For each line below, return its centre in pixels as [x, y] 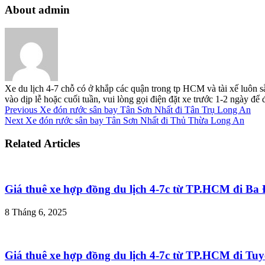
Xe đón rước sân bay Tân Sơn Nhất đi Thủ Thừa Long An [134, 121]
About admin [37, 10]
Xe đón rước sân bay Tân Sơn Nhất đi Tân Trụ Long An [144, 110]
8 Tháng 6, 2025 [36, 212]
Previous [21, 110]
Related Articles [42, 143]
